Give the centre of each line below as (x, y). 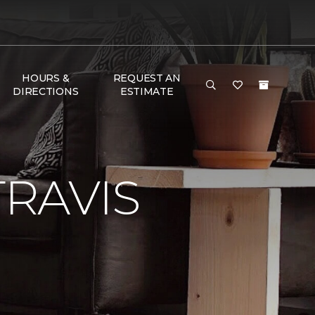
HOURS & (46, 78)
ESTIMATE (147, 91)
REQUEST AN (147, 78)
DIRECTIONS (46, 91)
